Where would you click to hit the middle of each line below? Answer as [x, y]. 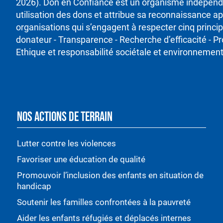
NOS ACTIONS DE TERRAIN [65, 117]
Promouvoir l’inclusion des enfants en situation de [110, 175]
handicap [34, 186]
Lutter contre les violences [66, 144]
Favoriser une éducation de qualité [81, 160]
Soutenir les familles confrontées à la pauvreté [105, 202]
